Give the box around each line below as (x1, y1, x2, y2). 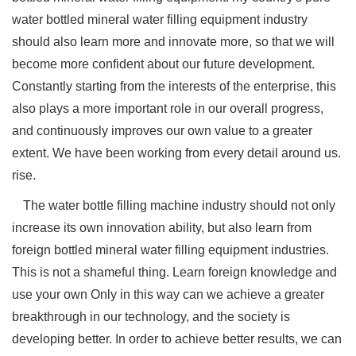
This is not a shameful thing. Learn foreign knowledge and (12, 265, 337, 279)
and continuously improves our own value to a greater (12, 124, 312, 137)
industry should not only (202, 199, 335, 212)
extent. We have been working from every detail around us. (12, 146, 341, 160)
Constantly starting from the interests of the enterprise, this (12, 79, 336, 93)
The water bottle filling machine (23, 199, 199, 212)
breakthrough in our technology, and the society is (12, 310, 290, 323)
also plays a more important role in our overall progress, (12, 102, 323, 115)
